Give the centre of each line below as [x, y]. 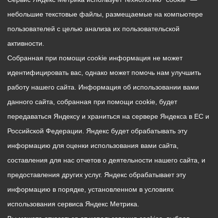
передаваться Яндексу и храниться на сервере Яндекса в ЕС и [108, 116]
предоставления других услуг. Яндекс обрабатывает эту [97, 175]
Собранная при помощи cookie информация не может [95, 58]
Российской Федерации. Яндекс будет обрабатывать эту [97, 131]
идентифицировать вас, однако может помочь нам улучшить [104, 73]
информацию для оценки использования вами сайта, [93, 145]
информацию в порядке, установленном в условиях [91, 189]
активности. [26, 43]
